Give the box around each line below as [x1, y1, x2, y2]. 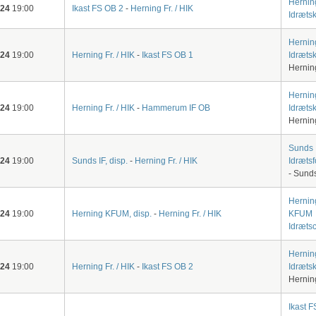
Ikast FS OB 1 [141, 49, 193, 60]
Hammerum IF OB [141, 102, 210, 113]
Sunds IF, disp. [71, 155, 128, 166]
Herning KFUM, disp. [71, 208, 152, 219]
